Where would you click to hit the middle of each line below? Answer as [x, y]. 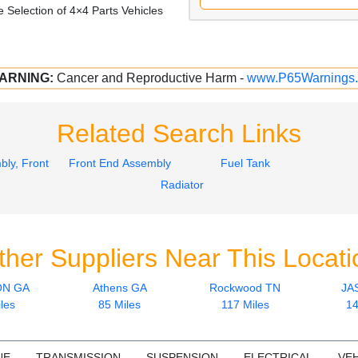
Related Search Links [179, 133]
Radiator [182, 184]
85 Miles [119, 304]
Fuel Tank [245, 163]
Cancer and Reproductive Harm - [152, 78]
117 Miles [245, 304]
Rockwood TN [245, 287]
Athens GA [119, 287]
